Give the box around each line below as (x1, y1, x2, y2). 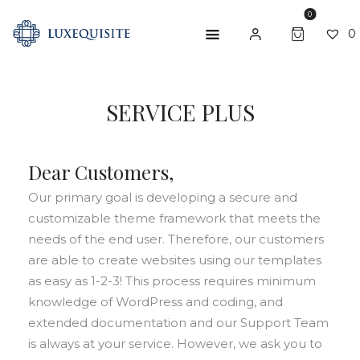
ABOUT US (67, 96, 187, 122)
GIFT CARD (67, 195, 191, 221)
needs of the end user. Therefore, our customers (28, 231, 324, 247)
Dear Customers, (28, 159, 174, 186)
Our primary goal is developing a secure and (28, 190, 297, 206)
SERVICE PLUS (105, 96, 255, 127)
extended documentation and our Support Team (28, 315, 329, 331)
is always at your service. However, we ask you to (28, 336, 322, 352)
